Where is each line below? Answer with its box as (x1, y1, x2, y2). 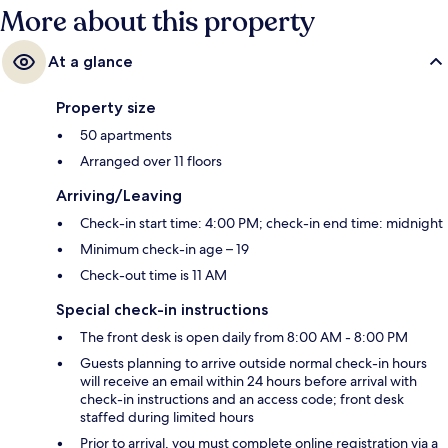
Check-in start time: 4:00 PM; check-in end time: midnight (80, 214, 443, 233)
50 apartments (80, 126, 172, 145)
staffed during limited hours (80, 408, 254, 427)
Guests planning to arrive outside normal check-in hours (80, 354, 427, 373)
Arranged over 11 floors (80, 152, 222, 171)
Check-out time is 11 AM (80, 266, 227, 285)
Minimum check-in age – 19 (80, 240, 249, 259)
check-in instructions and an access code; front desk (80, 390, 404, 409)
